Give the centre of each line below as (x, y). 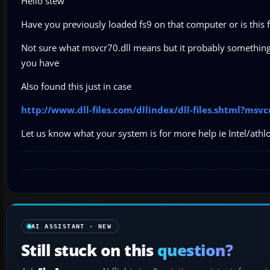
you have (40, 62)
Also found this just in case (76, 86)
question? (195, 250)
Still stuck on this (89, 250)
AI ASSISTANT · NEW (72, 226)
